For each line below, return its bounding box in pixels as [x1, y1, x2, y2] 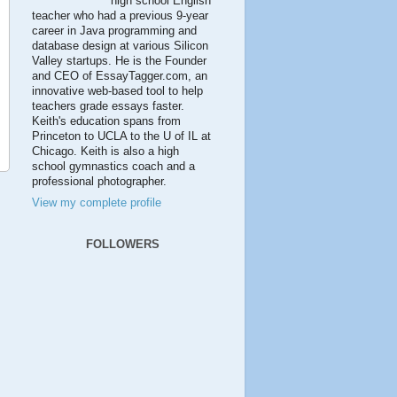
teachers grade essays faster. [32, 100, 184, 113]
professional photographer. [32, 175, 167, 189]
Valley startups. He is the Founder [32, 55, 206, 68]
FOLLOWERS [86, 237, 160, 251]
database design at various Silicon [32, 40, 208, 53]
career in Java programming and [32, 25, 197, 38]
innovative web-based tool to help [32, 85, 203, 98]
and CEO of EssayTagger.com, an [32, 70, 207, 83]
